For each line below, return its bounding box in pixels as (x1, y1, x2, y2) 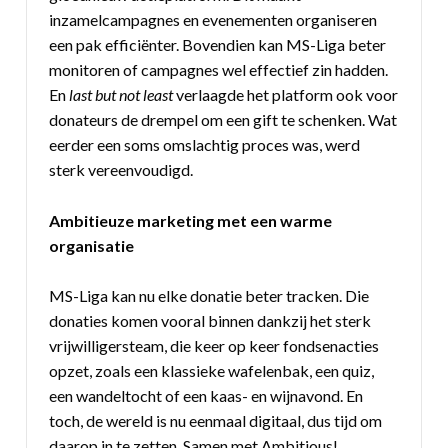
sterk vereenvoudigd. (49, 160, 194, 180)
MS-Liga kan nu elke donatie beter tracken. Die (49, 286, 370, 306)
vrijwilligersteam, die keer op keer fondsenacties (49, 336, 380, 356)
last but (69, 85, 120, 105)
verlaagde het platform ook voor (173, 85, 399, 105)
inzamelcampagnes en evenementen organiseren (49, 10, 378, 30)
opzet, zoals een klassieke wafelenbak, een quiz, (49, 361, 375, 381)
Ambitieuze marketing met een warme (49, 210, 333, 230)
